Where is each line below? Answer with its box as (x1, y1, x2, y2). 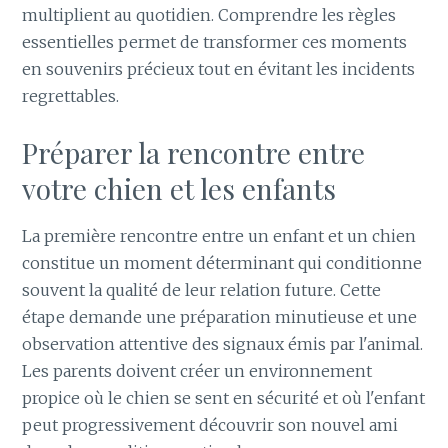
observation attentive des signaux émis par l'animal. (22, 334, 424, 355)
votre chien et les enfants (22, 170, 337, 208)
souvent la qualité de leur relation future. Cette (22, 280, 382, 301)
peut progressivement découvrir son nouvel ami (22, 415, 399, 436)
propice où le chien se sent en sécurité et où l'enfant (22, 388, 426, 409)
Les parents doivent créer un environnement (22, 361, 373, 382)
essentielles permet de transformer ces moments (22, 31, 408, 52)
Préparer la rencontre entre (22, 134, 366, 172)
